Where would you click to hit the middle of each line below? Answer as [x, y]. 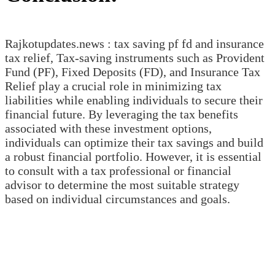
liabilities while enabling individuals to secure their [134, 100]
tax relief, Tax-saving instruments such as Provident [135, 57]
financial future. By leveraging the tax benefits [122, 114]
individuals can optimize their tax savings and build [134, 142]
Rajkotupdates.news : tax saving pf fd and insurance [134, 43]
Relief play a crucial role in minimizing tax [113, 86]
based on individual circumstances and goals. [118, 199]
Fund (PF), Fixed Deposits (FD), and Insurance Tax [133, 72]
